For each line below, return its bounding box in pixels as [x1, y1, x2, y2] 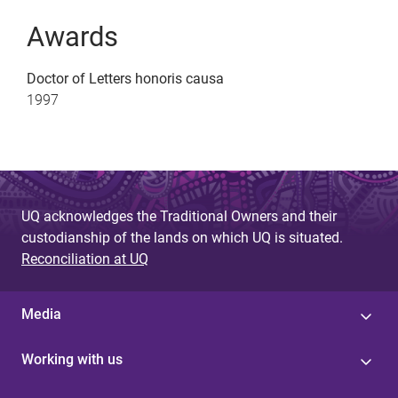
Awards [27, 20, 118, 53]
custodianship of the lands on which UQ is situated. [21, 229, 343, 247]
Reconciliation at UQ [21, 251, 148, 268]
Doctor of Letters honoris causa [27, 70, 224, 87]
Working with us [21, 351, 123, 369]
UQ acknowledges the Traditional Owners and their [21, 208, 337, 226]
